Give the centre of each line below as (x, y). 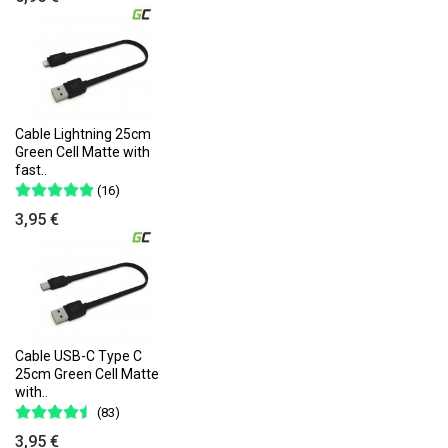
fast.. (31, 169)
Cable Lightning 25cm (83, 133)
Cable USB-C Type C (78, 356)
